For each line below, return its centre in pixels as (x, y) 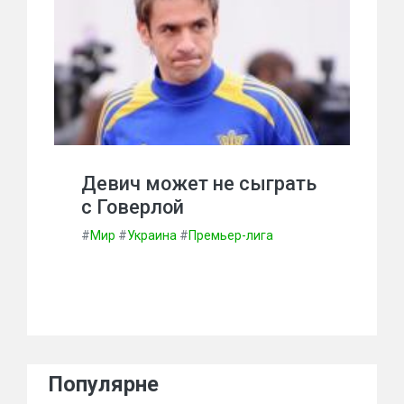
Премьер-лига (231, 235)
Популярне (104, 384)
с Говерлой (133, 207)
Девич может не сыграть (199, 184)
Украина (152, 235)
